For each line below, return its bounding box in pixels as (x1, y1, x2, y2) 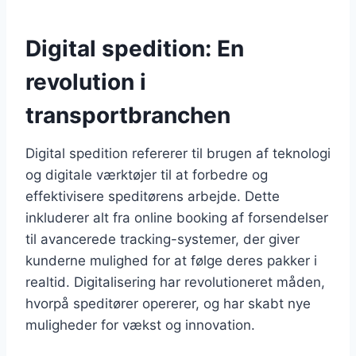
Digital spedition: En (25, 34, 244, 62)
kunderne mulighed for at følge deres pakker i (25, 252, 317, 269)
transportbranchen (25, 101, 230, 129)
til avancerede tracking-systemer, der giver (25, 230, 300, 247)
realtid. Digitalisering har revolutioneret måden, (25, 273, 325, 290)
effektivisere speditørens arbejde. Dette (25, 188, 280, 204)
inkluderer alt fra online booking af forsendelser (25, 209, 328, 226)
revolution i (25, 68, 146, 95)
